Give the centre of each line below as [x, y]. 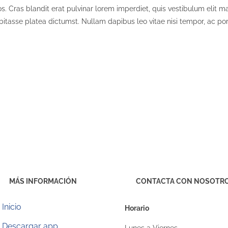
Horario [137, 208]
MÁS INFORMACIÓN [43, 181]
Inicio [12, 207]
